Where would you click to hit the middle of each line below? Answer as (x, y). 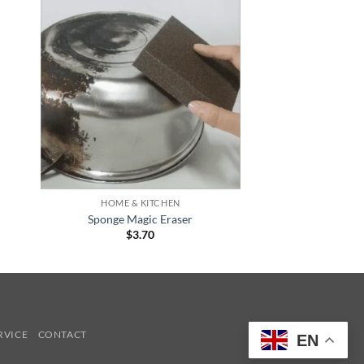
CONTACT (62, 335)
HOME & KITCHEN (141, 203)
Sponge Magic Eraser (141, 219)
